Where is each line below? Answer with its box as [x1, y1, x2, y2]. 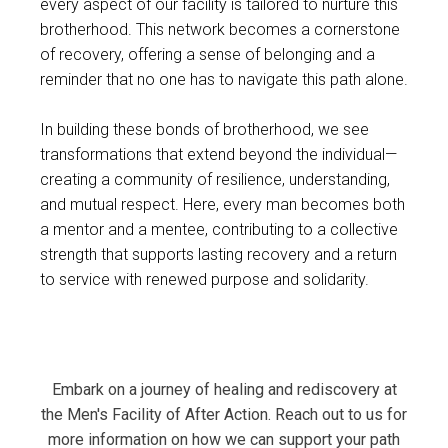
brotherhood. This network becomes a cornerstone [40, 19, 400, 39]
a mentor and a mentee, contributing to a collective [40, 219, 398, 239]
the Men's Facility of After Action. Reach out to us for [41, 404, 407, 424]
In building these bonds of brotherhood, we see [40, 119, 369, 139]
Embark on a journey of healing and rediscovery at [51, 379, 397, 399]
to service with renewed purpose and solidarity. [40, 269, 369, 289]
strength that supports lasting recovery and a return [40, 244, 397, 264]
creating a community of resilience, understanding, [40, 169, 390, 189]
